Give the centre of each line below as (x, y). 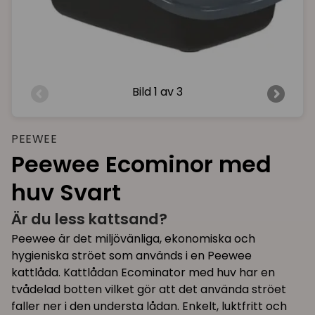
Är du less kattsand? (89, 219)
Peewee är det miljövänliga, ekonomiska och (133, 239)
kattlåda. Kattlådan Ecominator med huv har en (143, 273)
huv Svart (66, 192)
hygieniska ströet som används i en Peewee (131, 256)
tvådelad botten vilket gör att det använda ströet (149, 290)
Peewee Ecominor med (141, 164)
